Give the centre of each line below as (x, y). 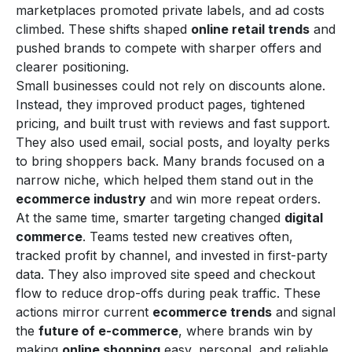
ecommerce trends (212, 312)
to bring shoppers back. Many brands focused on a (170, 161)
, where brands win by (246, 330)
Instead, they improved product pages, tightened (160, 104)
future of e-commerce (108, 330)
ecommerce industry (81, 198)
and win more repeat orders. (233, 198)
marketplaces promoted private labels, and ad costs (170, 10)
